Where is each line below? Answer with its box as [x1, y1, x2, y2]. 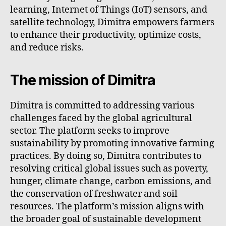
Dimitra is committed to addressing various [10, 99, 194, 111]
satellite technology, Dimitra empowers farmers [10, 16, 214, 28]
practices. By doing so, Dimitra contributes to [10, 150, 201, 162]
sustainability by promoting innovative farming [10, 137, 214, 149]
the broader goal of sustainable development [10, 213, 201, 225]
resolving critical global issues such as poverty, [10, 162, 208, 175]
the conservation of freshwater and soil [10, 188, 178, 200]
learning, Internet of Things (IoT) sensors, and [10, 4, 207, 16]
